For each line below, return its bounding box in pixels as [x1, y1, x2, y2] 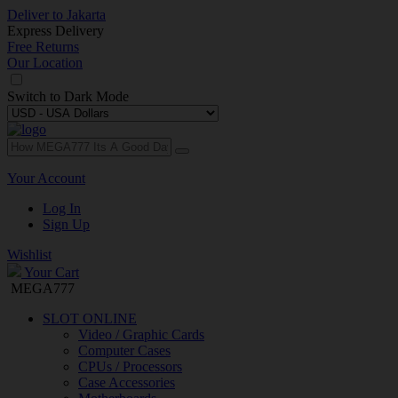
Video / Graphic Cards [78, 327, 204, 342]
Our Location [7, 55, 83, 70]
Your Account [7, 171, 85, 186]
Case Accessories [78, 375, 175, 390]
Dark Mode [64, 89, 129, 104]
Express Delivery [7, 23, 104, 38]
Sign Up [43, 217, 90, 232]
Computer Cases [78, 343, 171, 358]
